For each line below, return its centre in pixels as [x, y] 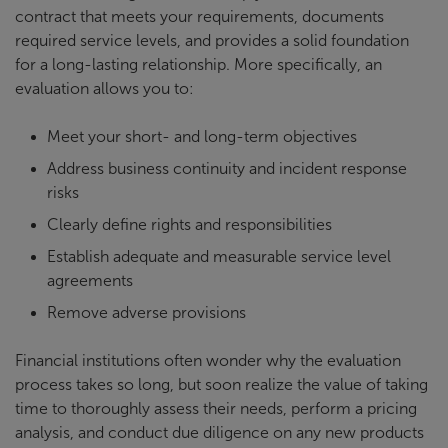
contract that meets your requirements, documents [199, 17]
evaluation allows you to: [104, 89]
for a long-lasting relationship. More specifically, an [198, 65]
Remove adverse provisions [146, 313]
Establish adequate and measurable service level [219, 257]
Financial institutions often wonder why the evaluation [208, 361]
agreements [90, 281]
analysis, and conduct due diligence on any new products [219, 433]
